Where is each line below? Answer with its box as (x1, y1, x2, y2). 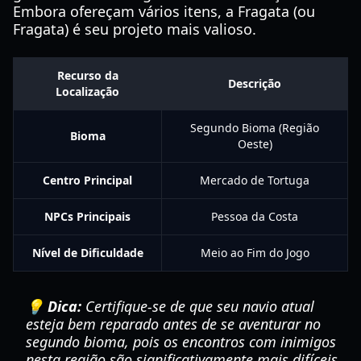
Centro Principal (43, 172, 132, 188)
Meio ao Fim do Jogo (200, 245, 309, 260)
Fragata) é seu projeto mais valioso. (13, 19, 256, 39)
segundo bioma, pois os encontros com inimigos (26, 332, 336, 351)
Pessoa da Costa (211, 209, 298, 224)
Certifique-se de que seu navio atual (81, 297, 314, 316)
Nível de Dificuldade (31, 245, 143, 260)
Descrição (228, 76, 281, 91)
